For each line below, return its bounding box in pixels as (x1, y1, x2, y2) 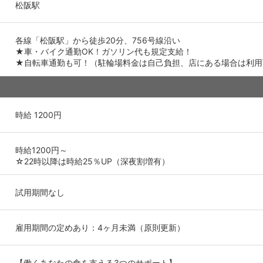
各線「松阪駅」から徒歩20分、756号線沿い (15, 35, 180, 45)
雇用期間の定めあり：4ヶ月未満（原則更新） (15, 222, 185, 232)
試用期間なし (15, 187, 65, 197)
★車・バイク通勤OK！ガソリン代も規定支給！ (15, 46, 192, 56)
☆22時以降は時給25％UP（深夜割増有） (15, 156, 170, 166)
